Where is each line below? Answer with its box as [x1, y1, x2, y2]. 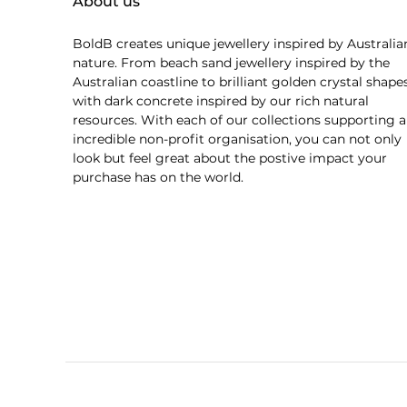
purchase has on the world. [73, 169, 243, 185]
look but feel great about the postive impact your [73, 150, 387, 166]
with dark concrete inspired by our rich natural [73, 93, 369, 109]
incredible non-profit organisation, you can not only [73, 131, 402, 147]
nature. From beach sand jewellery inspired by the [73, 55, 390, 71]
